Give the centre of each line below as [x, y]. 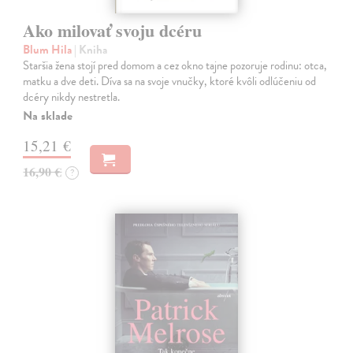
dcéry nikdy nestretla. [72, 97]
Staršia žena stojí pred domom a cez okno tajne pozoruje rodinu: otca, [175, 65]
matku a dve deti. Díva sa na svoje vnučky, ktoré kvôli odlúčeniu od [170, 81]
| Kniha [91, 49]
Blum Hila [49, 49]
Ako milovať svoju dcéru [113, 30]
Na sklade [48, 115]
